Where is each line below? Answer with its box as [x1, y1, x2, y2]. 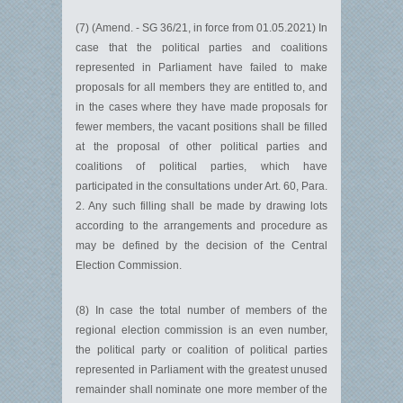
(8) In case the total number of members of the [76, 304, 327, 317]
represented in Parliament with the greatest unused [76, 363, 327, 376]
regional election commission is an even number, [76, 324, 327, 336]
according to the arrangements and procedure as [76, 219, 327, 232]
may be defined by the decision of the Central [76, 239, 327, 252]
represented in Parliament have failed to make [76, 61, 327, 74]
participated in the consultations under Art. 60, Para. [76, 180, 327, 193]
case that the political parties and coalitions [76, 41, 327, 54]
